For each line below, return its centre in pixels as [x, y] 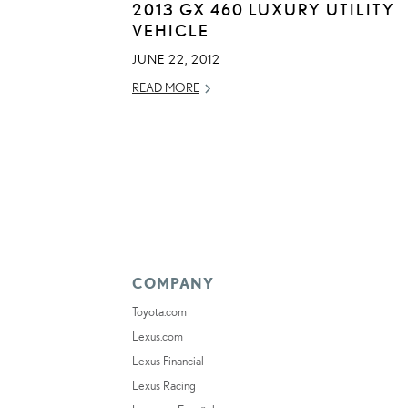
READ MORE [166, 88]
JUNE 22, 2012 [176, 60]
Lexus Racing [164, 386]
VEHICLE [171, 31]
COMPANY [173, 284]
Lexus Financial [168, 361]
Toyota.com [159, 312]
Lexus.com [158, 337]
